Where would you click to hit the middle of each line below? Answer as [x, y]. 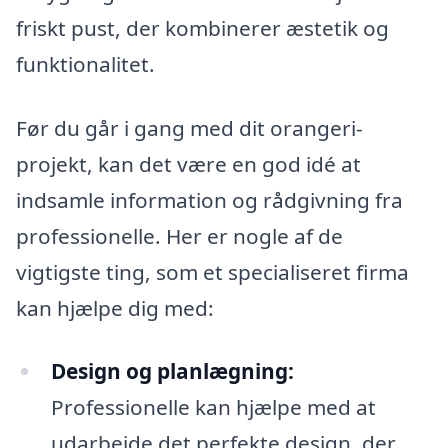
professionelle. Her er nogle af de [179, 235]
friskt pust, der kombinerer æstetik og [202, 27]
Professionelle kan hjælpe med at [213, 407]
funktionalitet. [85, 63]
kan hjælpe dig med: [115, 307]
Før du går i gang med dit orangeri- [189, 127]
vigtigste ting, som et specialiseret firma [212, 271]
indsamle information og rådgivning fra [209, 199]
